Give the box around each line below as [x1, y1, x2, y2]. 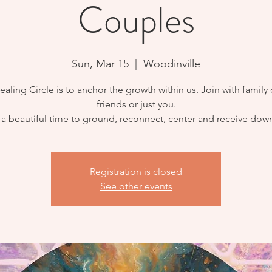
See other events [100, 180, 172, 192]
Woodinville [143, 56, 200, 70]
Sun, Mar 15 [72, 56, 129, 70]
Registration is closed [90, 165, 182, 177]
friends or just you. [96, 98, 176, 110]
